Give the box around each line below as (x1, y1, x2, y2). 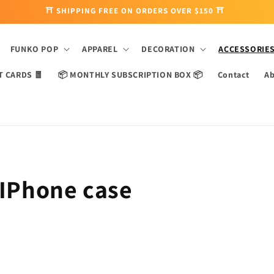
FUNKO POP (10, 43, 59, 54)
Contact (217, 69, 250, 80)
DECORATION (141, 43, 195, 54)
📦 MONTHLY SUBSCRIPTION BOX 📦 (57, 69, 203, 80)
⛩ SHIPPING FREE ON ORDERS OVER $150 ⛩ (45, 6, 224, 16)
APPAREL (82, 43, 118, 54)
